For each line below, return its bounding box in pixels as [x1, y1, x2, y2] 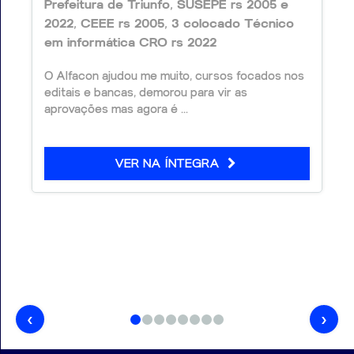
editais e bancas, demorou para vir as [44, 86, 247, 100]
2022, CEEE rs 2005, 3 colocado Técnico [44, 16, 294, 32]
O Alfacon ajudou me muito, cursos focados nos [44, 70, 304, 84]
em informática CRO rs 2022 [44, 35, 217, 51]
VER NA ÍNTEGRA [114, 156, 224, 171]
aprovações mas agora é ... [44, 103, 188, 117]
